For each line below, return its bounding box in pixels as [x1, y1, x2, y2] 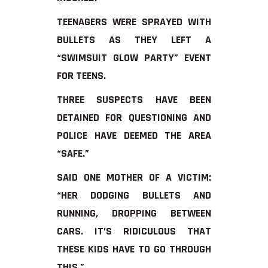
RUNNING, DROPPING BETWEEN [56, 206, 212, 220]
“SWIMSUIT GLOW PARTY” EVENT [56, 50, 212, 65]
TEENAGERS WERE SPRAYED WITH [56, 14, 212, 29]
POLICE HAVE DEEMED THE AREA [56, 128, 212, 142]
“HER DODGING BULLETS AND [56, 188, 212, 202]
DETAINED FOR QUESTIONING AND [56, 110, 212, 124]
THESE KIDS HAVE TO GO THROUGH [56, 242, 212, 256]
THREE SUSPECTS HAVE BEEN [56, 92, 212, 106]
